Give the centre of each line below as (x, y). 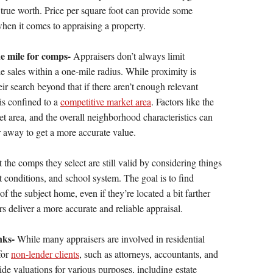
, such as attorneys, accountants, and (149, 254)
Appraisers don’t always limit (128, 56)
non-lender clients (45, 254)
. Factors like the (183, 102)
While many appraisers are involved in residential (110, 239)
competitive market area (106, 102)
